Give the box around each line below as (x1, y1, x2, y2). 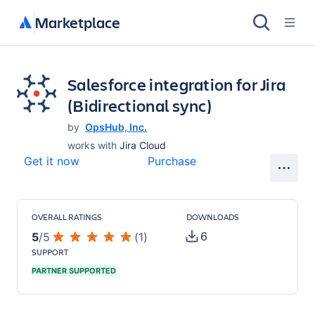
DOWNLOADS (186, 211, 239, 222)
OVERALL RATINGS (32, 211, 102, 222)
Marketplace (34, 12, 120, 32)
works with (67, 139, 117, 151)
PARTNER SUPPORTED (32, 266, 116, 276)
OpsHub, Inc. (85, 121, 147, 133)
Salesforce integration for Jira (67, 73, 286, 96)
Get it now (24, 154, 79, 168)
